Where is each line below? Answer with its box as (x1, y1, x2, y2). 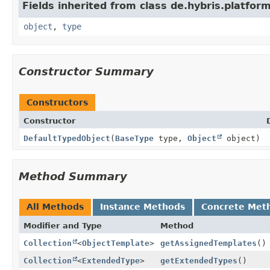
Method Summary (19, 169, 127, 183)
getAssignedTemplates (160, 238, 257, 248)
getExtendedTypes (160, 256, 237, 265)
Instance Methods (100, 201, 185, 212)
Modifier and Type (24, 221, 102, 230)
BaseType (115, 133, 154, 143)
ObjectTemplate (82, 238, 149, 248)
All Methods (27, 201, 84, 212)
